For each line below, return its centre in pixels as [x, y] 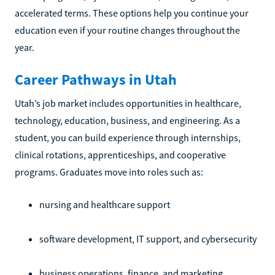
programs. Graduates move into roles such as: [109, 172]
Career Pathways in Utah [96, 79]
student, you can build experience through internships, [128, 137]
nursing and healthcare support [105, 204]
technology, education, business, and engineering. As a [127, 120]
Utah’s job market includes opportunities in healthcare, [128, 103]
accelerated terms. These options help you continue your [132, 13]
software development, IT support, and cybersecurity [148, 239]
